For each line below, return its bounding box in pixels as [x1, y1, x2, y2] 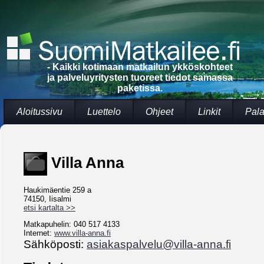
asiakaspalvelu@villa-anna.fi [87, 237, 231, 251]
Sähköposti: [24, 237, 87, 251]
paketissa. [117, 83, 163, 93]
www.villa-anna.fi [54, 229, 111, 238]
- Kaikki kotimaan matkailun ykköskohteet [47, 62, 233, 72]
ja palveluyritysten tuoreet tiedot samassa [47, 72, 233, 82]
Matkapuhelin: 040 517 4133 [24, 220, 120, 229]
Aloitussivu [16, 107, 62, 117]
